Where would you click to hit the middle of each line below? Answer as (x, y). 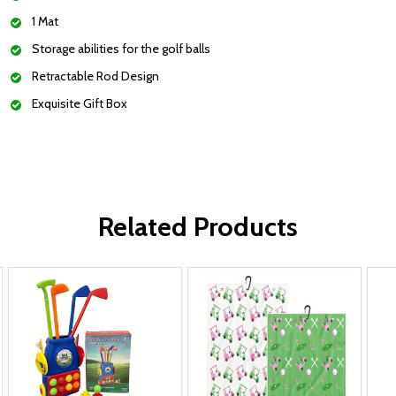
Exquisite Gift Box (80, 103)
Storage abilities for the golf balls (121, 49)
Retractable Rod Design (95, 76)
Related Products (198, 227)
